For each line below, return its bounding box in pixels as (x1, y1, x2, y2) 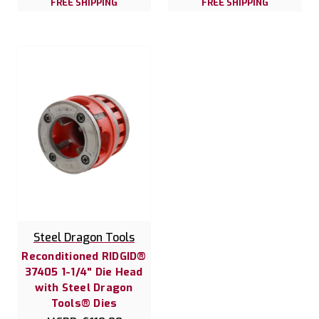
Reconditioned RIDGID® (21, 249, 147, 264)
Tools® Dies (51, 296, 117, 311)
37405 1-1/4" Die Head (25, 265, 143, 280)
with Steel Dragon (35, 281, 133, 296)
